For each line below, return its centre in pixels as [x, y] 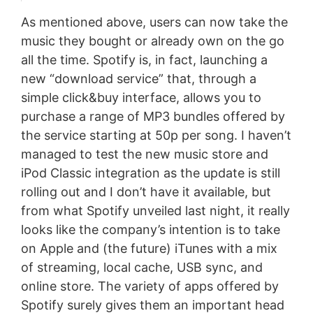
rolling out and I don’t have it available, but [146, 191]
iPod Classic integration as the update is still [150, 173]
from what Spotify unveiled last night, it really [155, 210]
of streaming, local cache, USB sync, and [141, 267]
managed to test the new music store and [144, 154]
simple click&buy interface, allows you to [141, 97]
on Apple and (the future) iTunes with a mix [149, 248]
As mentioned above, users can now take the [154, 22]
